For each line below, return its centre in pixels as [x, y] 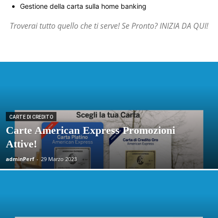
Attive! [21, 144]
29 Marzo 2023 [59, 159]
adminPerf [20, 159]
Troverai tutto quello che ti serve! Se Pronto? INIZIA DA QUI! [109, 26]
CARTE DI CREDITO [31, 117]
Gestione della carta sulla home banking [83, 6]
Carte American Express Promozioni [91, 130]
